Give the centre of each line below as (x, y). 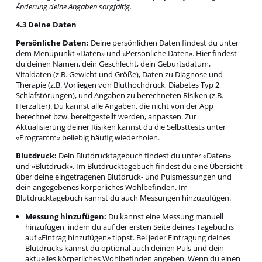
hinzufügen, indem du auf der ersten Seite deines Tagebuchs (130, 227)
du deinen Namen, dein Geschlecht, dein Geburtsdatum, (113, 64)
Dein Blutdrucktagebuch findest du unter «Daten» (144, 156)
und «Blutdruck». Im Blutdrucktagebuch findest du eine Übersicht (129, 166)
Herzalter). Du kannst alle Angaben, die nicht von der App (114, 106)
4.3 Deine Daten (46, 24)
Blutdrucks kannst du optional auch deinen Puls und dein (125, 248)
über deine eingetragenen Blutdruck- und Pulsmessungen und (123, 177)
